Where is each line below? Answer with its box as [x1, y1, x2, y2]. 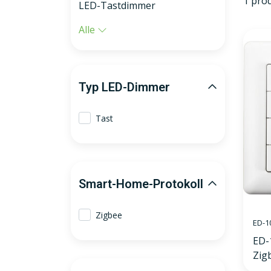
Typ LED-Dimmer [79, 80, 170, 94]
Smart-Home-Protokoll [79, 177, 203, 191]
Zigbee [96, 209, 123, 221]
